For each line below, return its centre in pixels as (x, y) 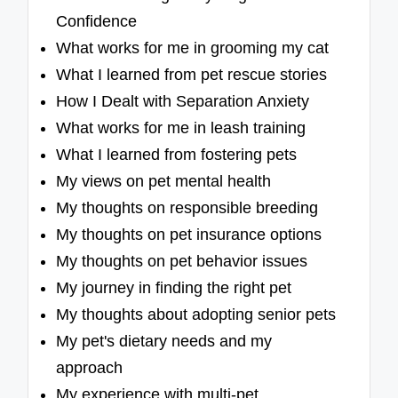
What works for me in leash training (181, 128)
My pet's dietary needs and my (164, 342)
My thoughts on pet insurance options (189, 235)
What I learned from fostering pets (177, 155)
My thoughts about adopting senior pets (196, 315)
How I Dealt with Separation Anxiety (183, 102)
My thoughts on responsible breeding (187, 208)
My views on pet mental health (164, 182)
